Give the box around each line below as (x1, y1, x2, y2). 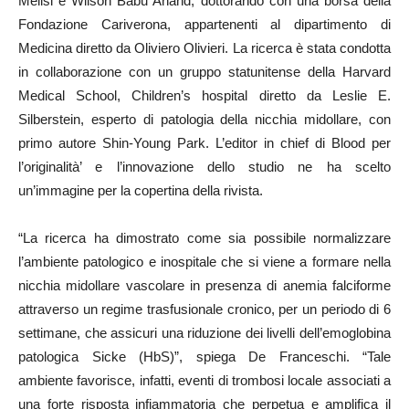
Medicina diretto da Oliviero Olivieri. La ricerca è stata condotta (18, 40, 391, 56)
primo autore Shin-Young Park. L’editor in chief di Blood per (18, 135, 391, 151)
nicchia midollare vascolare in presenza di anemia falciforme (18, 278, 391, 293)
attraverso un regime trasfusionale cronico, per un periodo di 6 (18, 301, 391, 317)
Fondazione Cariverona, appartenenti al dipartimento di (18, 16, 391, 32)
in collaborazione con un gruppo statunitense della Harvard (18, 64, 391, 79)
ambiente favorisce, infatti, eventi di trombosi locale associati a (18, 372, 391, 388)
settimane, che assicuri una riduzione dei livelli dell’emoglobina (18, 325, 391, 341)
